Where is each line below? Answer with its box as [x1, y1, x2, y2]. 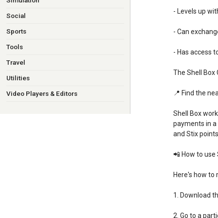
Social [6, 12, 26, 19]
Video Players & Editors [6, 90, 77, 97]
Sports [6, 27, 26, 35]
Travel [6, 58, 25, 66]
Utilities [6, 74, 30, 82]
